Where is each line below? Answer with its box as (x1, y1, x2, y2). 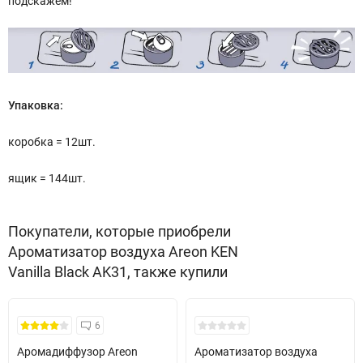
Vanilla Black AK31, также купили (8, 263, 228, 281)
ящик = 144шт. (8, 172, 86, 186)
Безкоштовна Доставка (29, 314, 139, 327)
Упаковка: (8, 99, 63, 113)
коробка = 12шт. (8, 135, 96, 149)
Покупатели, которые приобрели (8, 223, 231, 241)
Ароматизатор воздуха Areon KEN (8, 243, 238, 261)
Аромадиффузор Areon (17, 345, 138, 359)
